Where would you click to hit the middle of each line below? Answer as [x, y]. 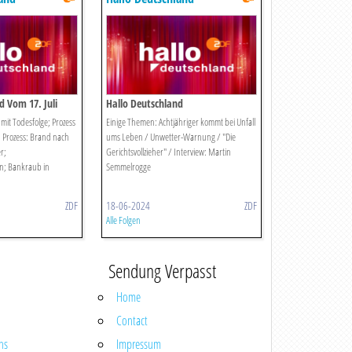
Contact [132, 321]
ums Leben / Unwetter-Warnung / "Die [171, 137]
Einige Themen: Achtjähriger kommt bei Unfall [181, 122]
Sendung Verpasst [162, 271]
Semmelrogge [129, 167]
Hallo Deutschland [145, 103]
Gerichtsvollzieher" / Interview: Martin [169, 152]
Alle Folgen [124, 220]
